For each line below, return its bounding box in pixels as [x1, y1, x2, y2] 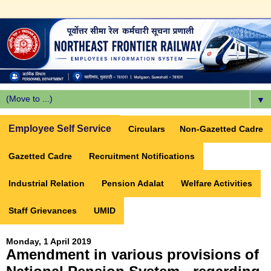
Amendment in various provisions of [6, 246, 259, 263]
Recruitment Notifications [89, 151, 195, 162]
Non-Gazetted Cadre [180, 124, 263, 134]
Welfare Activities [181, 178, 252, 189]
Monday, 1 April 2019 [6, 237, 91, 247]
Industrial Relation [8, 178, 85, 189]
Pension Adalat [102, 178, 164, 189]
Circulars [128, 124, 165, 134]
